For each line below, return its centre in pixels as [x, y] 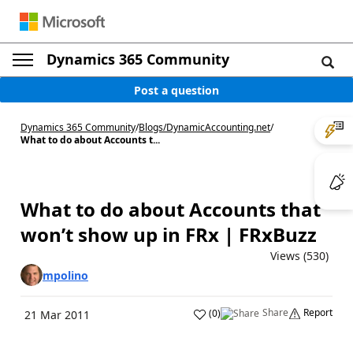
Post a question [176, 90]
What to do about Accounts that [171, 209]
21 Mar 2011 [57, 315]
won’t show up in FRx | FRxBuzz [169, 234]
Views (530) [299, 256]
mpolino [65, 275]
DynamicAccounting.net [218, 127]
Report [318, 312]
